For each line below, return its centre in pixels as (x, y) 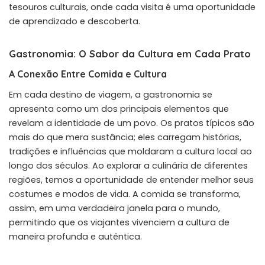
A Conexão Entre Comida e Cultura (88, 74)
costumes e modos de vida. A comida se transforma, (125, 194)
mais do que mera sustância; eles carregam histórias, (125, 137)
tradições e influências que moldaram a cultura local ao (130, 151)
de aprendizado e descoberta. (75, 21)
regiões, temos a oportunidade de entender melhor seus (131, 180)
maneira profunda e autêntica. (75, 236)
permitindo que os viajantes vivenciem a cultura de (119, 222)
